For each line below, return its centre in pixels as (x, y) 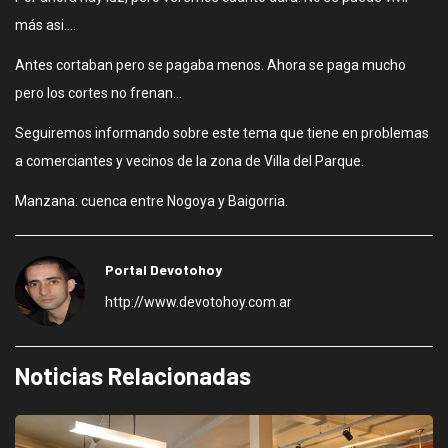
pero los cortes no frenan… (98, 93)
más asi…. (45, 25)
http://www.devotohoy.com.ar (198, 302)
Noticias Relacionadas (133, 375)
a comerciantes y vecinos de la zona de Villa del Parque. (189, 161)
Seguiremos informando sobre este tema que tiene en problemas (222, 133)
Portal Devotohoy (163, 269)
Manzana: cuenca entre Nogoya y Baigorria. (151, 201)
